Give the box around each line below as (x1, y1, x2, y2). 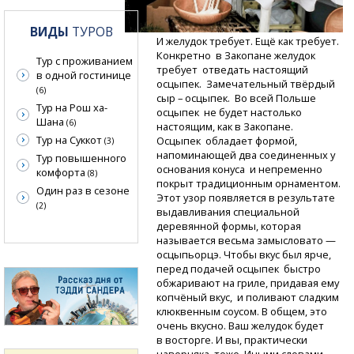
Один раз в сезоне (36, 183, 130, 198)
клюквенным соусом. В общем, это (156, 304, 328, 319)
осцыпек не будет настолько (156, 105, 303, 120)
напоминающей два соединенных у (156, 148, 336, 163)
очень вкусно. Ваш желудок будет (156, 318, 325, 333)
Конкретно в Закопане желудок (156, 48, 316, 63)
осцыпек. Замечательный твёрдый (156, 77, 336, 92)
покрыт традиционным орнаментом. (156, 176, 341, 191)
